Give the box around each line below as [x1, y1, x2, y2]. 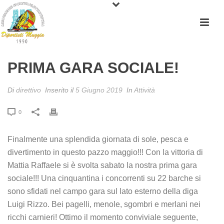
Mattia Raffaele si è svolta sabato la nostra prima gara [7, 161, 197, 169]
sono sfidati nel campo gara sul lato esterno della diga [7, 187, 198, 195]
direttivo [16, 86, 41, 94]
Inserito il [43, 86, 75, 94]
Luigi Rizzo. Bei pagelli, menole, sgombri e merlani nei [7, 200, 200, 208]
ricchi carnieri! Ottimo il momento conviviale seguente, [7, 213, 198, 221]
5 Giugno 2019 [75, 86, 122, 94]
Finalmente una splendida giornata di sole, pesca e [7, 135, 188, 143]
